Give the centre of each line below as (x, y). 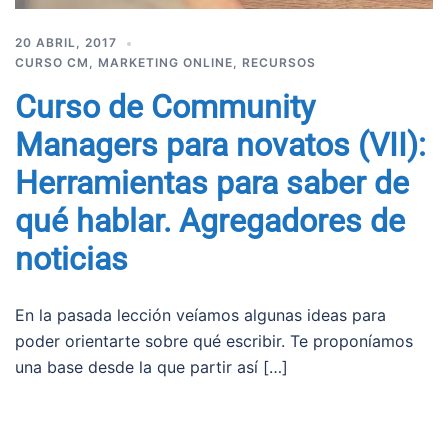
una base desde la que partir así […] (151, 366)
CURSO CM (52, 62)
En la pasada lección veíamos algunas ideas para (200, 314)
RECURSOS (279, 62)
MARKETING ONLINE (165, 62)
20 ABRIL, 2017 (66, 42)
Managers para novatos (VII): (220, 144)
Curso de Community (165, 106)
